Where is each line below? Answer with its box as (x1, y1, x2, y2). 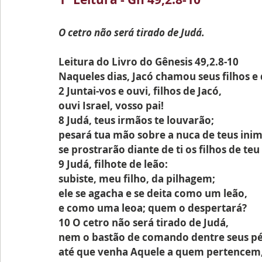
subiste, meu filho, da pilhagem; (58, 172, 215, 185)
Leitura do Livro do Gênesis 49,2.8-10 (58, 55, 239, 68)
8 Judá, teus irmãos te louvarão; (58, 113, 214, 127)
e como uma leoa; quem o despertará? (58, 201, 247, 215)
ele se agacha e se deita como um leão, (58, 187, 247, 200)
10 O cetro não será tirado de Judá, (58, 216, 229, 229)
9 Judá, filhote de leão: (58, 157, 168, 171)
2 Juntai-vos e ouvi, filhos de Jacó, (58, 84, 222, 98)
